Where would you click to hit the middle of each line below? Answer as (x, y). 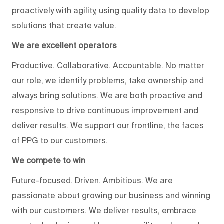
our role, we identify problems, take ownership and (108, 80)
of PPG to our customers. (63, 140)
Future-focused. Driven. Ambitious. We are (92, 180)
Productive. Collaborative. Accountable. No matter (108, 65)
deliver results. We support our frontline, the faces (108, 125)
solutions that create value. (64, 25)
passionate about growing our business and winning (111, 195)
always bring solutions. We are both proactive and (107, 95)
